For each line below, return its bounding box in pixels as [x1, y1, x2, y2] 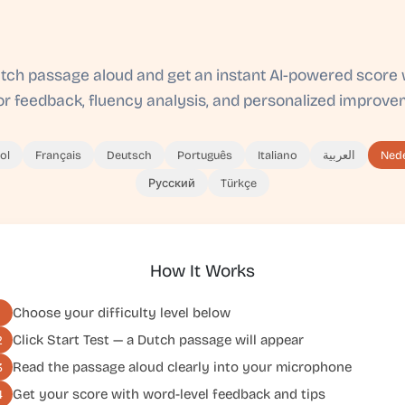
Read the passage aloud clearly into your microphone [13, 358, 352, 375]
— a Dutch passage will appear [109, 331, 304, 348]
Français [34, 148, 81, 162]
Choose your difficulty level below [13, 304, 231, 321]
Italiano [257, 148, 297, 162]
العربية [322, 148, 355, 162]
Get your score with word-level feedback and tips [13, 385, 325, 402]
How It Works [150, 260, 255, 281]
